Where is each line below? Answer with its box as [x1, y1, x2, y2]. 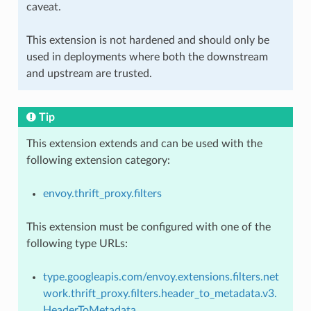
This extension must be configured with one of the [26, 221, 271, 233]
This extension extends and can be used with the [26, 137, 262, 149]
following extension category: [26, 154, 170, 166]
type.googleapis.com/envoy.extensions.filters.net [42, 271, 279, 283]
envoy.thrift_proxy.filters [42, 187, 162, 199]
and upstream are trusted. [26, 67, 152, 79]
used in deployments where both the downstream [26, 51, 268, 62]
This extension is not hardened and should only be [26, 34, 269, 46]
